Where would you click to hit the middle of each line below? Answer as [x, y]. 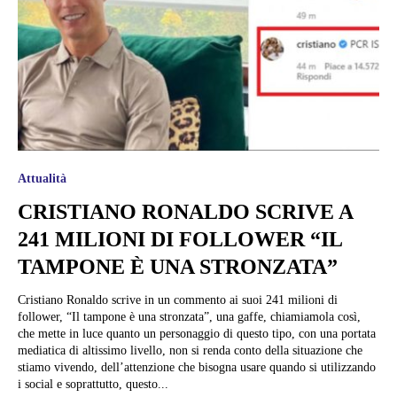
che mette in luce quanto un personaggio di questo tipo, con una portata [197, 334]
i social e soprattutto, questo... [93, 385]
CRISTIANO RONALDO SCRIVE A [186, 212]
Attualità [42, 179]
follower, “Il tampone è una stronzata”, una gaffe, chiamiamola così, [189, 317]
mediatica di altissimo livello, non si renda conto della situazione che [190, 351]
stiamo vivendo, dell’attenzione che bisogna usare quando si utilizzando [197, 368]
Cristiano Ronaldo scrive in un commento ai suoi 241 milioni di [178, 300]
